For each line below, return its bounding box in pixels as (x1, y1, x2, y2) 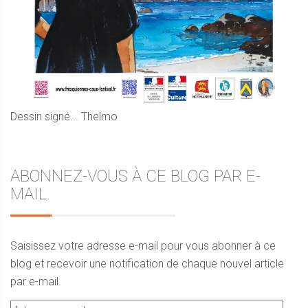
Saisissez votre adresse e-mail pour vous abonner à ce (10, 239, 276, 253)
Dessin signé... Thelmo (10, 110, 118, 124)
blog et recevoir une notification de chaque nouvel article (10, 257, 284, 271)
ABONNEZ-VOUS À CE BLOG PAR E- (10, 166, 261, 186)
